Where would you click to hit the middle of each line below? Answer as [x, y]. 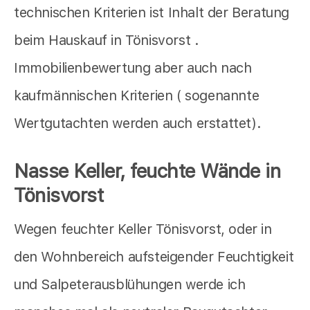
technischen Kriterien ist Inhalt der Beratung [152, 12]
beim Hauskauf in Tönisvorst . [107, 40]
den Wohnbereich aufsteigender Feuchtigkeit [154, 256]
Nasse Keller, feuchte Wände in [147, 171]
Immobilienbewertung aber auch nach [133, 67]
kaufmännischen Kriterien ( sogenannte [137, 95]
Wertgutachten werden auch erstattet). [138, 123]
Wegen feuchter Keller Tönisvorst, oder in [143, 229]
